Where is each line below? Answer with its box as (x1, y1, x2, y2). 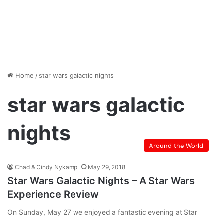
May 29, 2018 (88, 163, 125, 171)
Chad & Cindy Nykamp (15, 163, 77, 171)
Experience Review (7, 188, 99, 200)
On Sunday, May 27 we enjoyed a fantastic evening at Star (7, 208, 197, 216)
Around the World (149, 142, 203, 149)
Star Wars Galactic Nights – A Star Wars (7, 175, 195, 186)
